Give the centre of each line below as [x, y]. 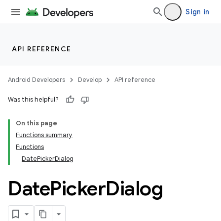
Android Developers [37, 80]
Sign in [197, 12]
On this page [37, 123]
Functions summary [44, 135]
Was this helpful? [33, 99]
